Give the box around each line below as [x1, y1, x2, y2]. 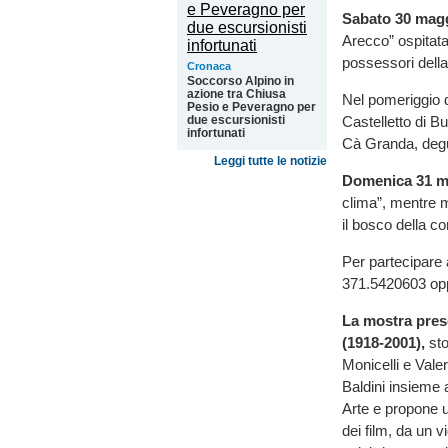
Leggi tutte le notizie [214, 154, 327, 168]
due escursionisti [187, 113, 285, 127]
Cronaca [187, 60, 231, 72]
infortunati [187, 126, 245, 140]
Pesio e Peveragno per [187, 100, 316, 114]
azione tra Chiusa [187, 87, 286, 101]
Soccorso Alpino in [187, 74, 294, 88]
